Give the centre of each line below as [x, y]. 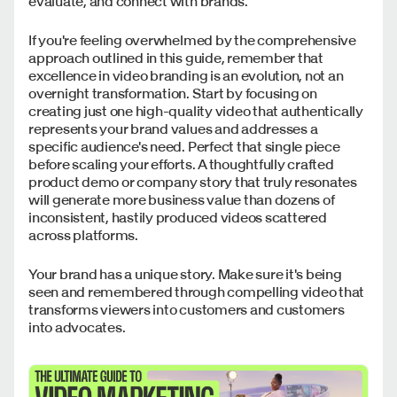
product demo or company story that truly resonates [193, 182]
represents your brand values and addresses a [173, 129]
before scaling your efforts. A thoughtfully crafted [181, 164]
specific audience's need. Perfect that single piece [184, 147]
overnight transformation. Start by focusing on [173, 93]
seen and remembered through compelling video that [197, 292]
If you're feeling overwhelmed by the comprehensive [193, 40]
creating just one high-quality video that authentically [196, 111]
